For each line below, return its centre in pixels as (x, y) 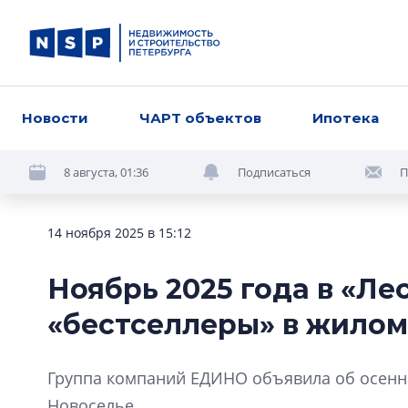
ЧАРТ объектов (201, 118)
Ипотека (346, 118)
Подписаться (274, 172)
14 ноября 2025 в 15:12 (119, 233)
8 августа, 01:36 (106, 172)
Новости (55, 118)
